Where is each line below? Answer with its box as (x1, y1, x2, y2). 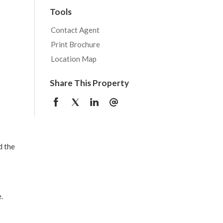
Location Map (50, 54, 97, 63)
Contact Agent (50, 25, 100, 34)
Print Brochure (50, 39, 100, 49)
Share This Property (49, 77, 129, 88)
